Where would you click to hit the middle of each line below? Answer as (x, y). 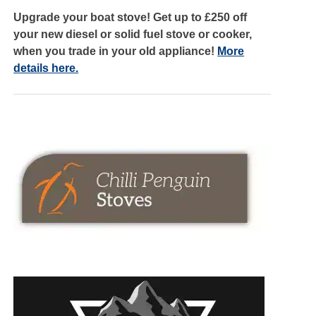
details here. (46, 68)
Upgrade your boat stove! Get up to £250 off (130, 17)
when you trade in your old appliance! (116, 51)
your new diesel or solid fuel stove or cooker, (133, 34)
